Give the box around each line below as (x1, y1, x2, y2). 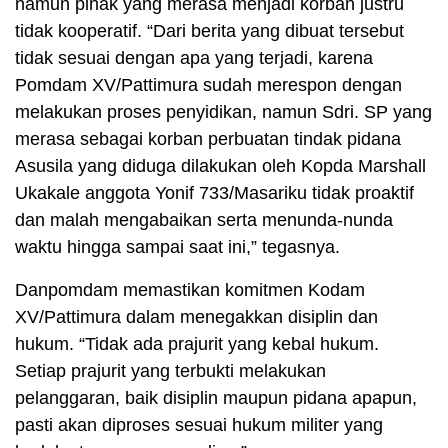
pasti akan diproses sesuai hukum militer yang (15, 415, 383, 436)
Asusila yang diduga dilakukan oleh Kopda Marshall (15, 156, 426, 177)
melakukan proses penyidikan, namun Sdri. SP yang (15, 102, 432, 123)
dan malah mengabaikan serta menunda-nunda (15, 210, 393, 231)
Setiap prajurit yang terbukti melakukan (15, 361, 326, 382)
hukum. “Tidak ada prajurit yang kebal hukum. (15, 334, 379, 355)
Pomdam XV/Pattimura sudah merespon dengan (15, 75, 402, 96)
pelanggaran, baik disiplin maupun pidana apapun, (15, 388, 417, 409)
